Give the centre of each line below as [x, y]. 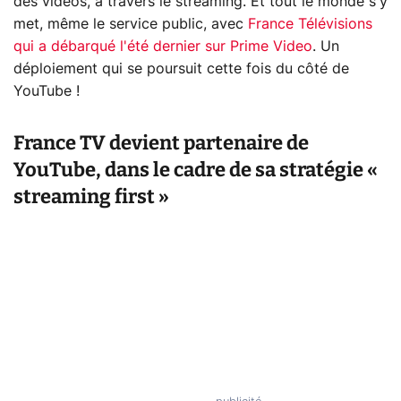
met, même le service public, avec [131, 24]
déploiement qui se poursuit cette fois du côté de [181, 68]
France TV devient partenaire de [161, 142]
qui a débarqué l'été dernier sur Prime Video [163, 46]
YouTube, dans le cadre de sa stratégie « [196, 169]
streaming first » [91, 196]
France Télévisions [310, 24]
